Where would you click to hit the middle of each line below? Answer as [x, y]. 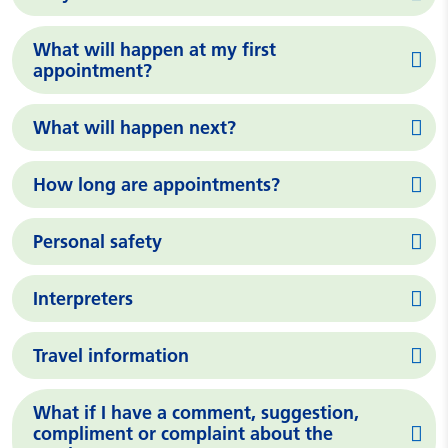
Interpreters [83, 299]
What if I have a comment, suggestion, [196, 413]
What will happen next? [134, 128]
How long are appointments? [156, 185]
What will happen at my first [154, 50]
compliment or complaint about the [183, 434]
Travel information [111, 356]
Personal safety [97, 242]
